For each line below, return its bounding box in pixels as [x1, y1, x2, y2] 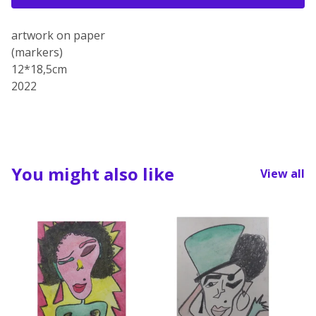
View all [260, 166, 305, 182]
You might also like [11, 162, 174, 186]
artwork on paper [11, 27, 105, 43]
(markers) [11, 44, 63, 60]
